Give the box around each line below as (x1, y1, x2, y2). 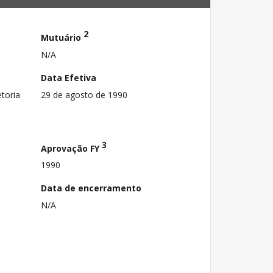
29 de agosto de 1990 (41, 88, 127, 101)
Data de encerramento (41, 182, 141, 194)
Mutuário (41, 31, 83, 43)
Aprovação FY (41, 142, 102, 154)
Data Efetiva (41, 71, 96, 83)
